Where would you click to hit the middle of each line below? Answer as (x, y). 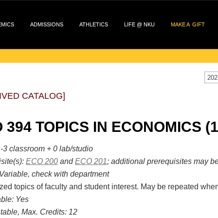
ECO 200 (42, 161)
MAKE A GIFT (188, 24)
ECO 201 (91, 161)
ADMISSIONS (47, 24)
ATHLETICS (94, 24)
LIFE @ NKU (139, 24)
